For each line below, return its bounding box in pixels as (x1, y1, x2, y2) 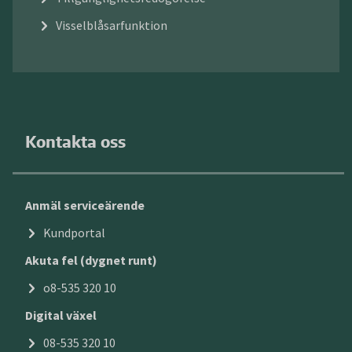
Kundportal (43, 225, 105, 241)
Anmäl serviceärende (25, 197, 145, 214)
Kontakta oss (25, 130, 126, 153)
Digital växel (25, 307, 97, 324)
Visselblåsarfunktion (56, 17, 167, 34)
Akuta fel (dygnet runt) (25, 252, 157, 269)
